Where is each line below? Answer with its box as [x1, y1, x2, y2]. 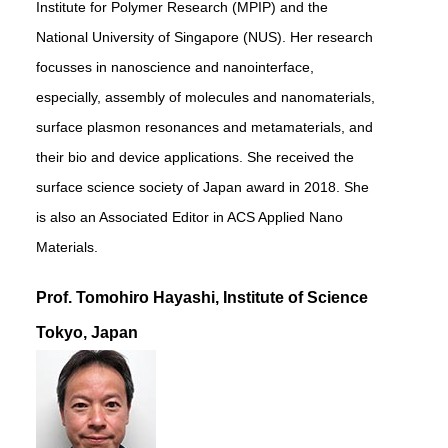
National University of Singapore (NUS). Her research [36, 29, 373, 45]
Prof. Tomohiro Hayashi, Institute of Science [36, 289, 368, 306]
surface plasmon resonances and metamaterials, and [36, 119, 373, 135]
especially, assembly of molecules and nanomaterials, [36, 89, 375, 105]
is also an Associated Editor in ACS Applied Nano [36, 209, 343, 225]
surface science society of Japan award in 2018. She [36, 179, 369, 195]
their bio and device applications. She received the [36, 149, 354, 165]
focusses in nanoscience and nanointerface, [36, 59, 314, 75]
